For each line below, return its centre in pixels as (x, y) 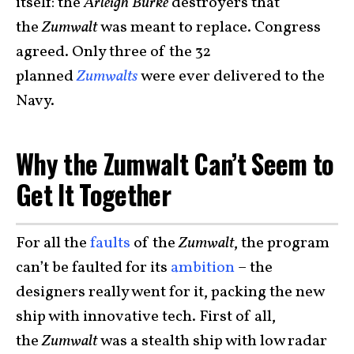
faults (110, 243)
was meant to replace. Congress (211, 28)
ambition (203, 267)
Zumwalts (107, 77)
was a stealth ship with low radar (214, 341)
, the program (282, 243)
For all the (53, 243)
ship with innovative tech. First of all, (146, 316)
